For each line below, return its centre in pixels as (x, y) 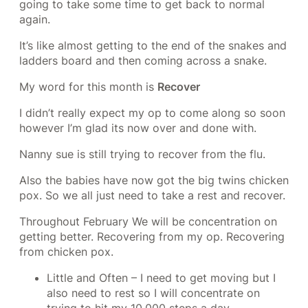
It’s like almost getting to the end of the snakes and (153, 46)
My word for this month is (88, 87)
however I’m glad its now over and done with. (138, 128)
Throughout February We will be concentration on (148, 222)
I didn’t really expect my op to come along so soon (152, 113)
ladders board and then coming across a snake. (143, 61)
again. (35, 20)
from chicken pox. (66, 252)
